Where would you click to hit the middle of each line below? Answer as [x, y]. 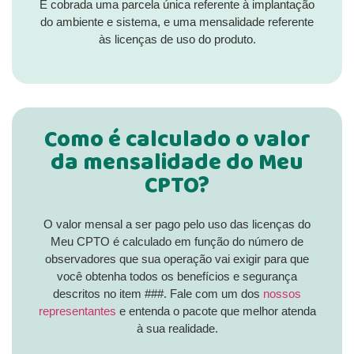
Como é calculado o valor [177, 142]
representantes [77, 311]
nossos [282, 293]
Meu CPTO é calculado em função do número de [177, 241]
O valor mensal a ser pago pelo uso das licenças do [177, 224]
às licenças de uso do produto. [177, 40]
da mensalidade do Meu [177, 165]
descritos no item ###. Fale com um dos [158, 293]
